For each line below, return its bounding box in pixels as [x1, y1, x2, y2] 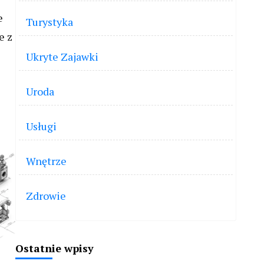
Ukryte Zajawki [26, 49, 98, 64]
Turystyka [26, 15, 73, 29]
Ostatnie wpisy [15, 241, 94, 255]
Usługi [26, 119, 57, 133]
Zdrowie [26, 189, 66, 203]
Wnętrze [26, 154, 67, 168]
